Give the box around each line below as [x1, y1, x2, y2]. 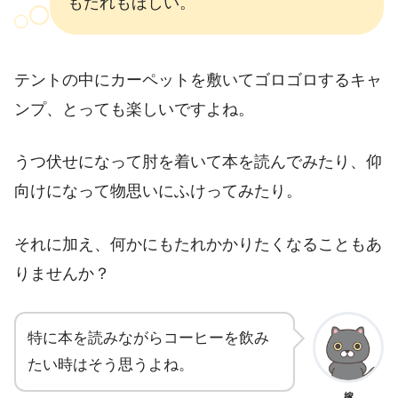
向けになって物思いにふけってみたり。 [14, 182, 302, 201]
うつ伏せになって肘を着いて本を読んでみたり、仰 [14, 153, 382, 171]
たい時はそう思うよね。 [28, 356, 194, 374]
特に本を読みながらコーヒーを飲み [28, 330, 269, 347]
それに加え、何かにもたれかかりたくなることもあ [14, 235, 382, 253]
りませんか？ [14, 264, 110, 283]
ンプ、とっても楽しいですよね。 [14, 99, 254, 118]
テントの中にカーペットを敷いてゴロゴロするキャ [14, 70, 382, 89]
